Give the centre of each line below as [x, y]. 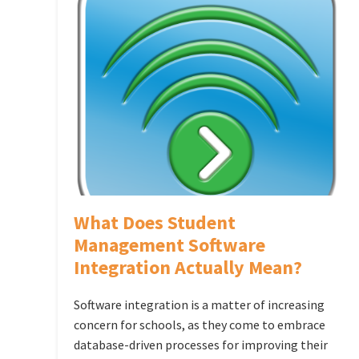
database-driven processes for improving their [201, 344]
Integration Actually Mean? [188, 267]
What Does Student [155, 222]
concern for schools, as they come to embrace [200, 324]
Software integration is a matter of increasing [199, 304]
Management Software [169, 244]
